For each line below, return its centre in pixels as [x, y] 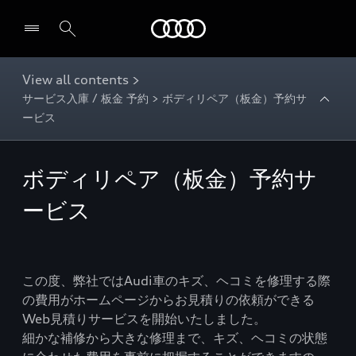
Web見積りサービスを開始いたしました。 [144, 319]
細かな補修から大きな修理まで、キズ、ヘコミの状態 [175, 338]
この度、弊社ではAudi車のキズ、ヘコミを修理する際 [176, 281]
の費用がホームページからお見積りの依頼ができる [168, 300]
